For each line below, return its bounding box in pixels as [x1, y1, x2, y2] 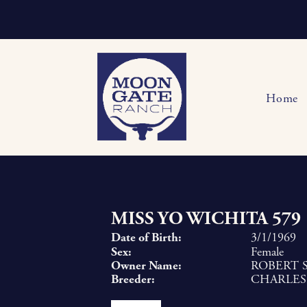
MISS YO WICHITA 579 [111, 207, 301, 231]
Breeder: [111, 271, 155, 287]
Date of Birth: [111, 230, 182, 245]
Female [251, 244, 284, 260]
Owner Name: [111, 258, 182, 273]
